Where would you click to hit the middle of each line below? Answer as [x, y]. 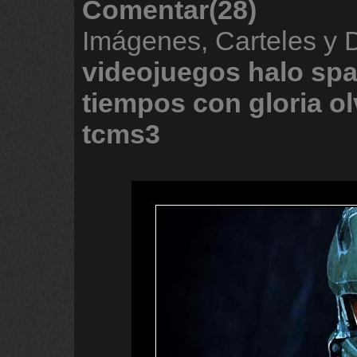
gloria [285, 103]
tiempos [134, 103]
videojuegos [161, 72]
